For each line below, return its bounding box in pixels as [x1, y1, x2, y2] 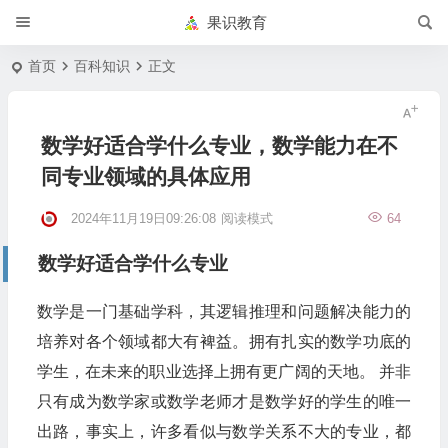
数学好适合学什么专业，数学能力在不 [40, 134, 398, 157]
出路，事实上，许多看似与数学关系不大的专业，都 [36, 423, 412, 440]
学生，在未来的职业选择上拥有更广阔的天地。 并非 [36, 363, 412, 380]
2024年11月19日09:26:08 [70, 211, 216, 226]
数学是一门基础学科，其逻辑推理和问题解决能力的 [36, 303, 412, 320]
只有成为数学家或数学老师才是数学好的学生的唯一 [36, 393, 412, 410]
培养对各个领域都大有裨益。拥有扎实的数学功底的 [36, 333, 412, 350]
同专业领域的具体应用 [40, 165, 251, 188]
